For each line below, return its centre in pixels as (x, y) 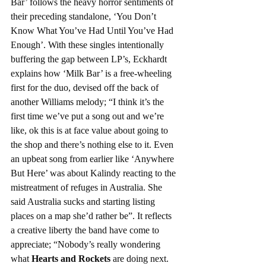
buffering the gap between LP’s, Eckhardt (90, 59)
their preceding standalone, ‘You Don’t (85, 17)
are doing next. (141, 259)
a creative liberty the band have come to (86, 230)
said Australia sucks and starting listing (84, 202)
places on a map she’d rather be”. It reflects (92, 216)
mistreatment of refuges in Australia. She (88, 188)
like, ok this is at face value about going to (91, 131)
